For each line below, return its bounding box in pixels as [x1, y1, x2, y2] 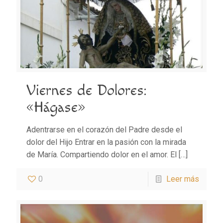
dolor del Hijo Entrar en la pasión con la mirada [26, 137, 186, 147]
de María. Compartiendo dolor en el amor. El [26, 149, 177, 159]
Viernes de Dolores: [26, 81, 146, 100]
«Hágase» [26, 98, 86, 116]
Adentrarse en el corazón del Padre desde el [26, 124, 182, 134]
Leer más [166, 174, 199, 184]
